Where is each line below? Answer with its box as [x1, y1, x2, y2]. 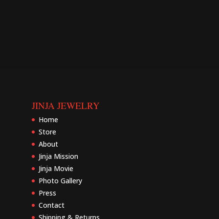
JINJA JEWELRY [31, 99, 100, 111]
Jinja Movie [38, 163, 73, 173]
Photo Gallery [38, 175, 82, 185]
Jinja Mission [38, 151, 78, 161]
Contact [38, 200, 65, 210]
